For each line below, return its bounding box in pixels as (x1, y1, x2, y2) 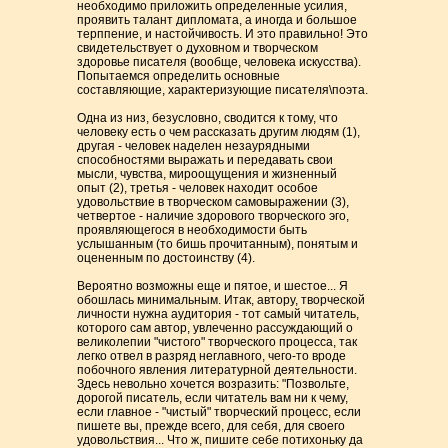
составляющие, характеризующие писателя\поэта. (77, 83, 369, 97)
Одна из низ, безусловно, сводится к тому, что (77, 111, 339, 125)
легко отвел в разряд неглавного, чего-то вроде (77, 349, 347, 363)
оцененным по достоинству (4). (77, 251, 256, 265)
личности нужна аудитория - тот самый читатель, (77, 307, 360, 321)
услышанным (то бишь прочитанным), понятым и (77, 237, 359, 251)
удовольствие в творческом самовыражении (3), (77, 195, 350, 209)
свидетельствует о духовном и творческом (77, 41, 319, 55)
